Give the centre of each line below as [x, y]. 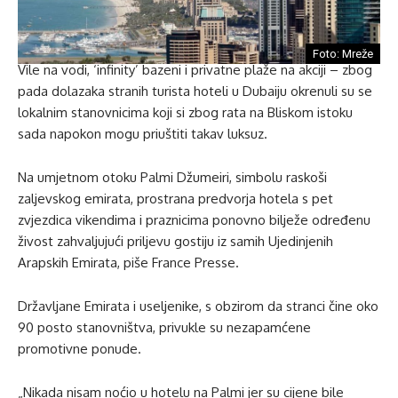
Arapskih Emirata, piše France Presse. [128, 262]
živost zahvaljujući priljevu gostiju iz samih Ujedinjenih [175, 241]
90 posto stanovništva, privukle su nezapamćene [164, 327]
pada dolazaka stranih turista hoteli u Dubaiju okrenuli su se [195, 91]
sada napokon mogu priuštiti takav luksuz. [143, 133]
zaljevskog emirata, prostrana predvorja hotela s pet [175, 198]
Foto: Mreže [343, 53]
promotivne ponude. [80, 348]
